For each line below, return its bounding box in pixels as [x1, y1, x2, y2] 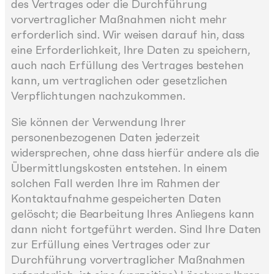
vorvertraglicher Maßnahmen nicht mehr [11, 12, 228, 26]
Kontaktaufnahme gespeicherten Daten [11, 191, 221, 206]
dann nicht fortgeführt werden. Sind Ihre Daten [11, 222, 262, 237]
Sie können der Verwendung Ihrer [11, 115, 186, 130]
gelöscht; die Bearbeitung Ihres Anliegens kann [11, 207, 255, 221]
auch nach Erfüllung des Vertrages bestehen [11, 57, 244, 72]
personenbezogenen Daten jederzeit [11, 130, 200, 145]
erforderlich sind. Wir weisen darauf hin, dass [11, 27, 245, 42]
